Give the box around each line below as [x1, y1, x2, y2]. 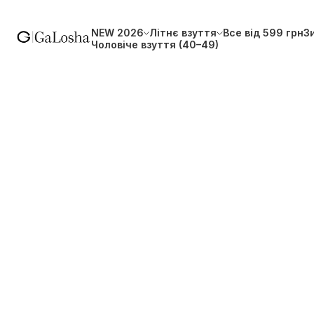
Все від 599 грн [222, 27, 303, 39]
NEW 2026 [91, 27, 144, 39]
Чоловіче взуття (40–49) [91, 39, 219, 50]
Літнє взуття [149, 27, 217, 39]
